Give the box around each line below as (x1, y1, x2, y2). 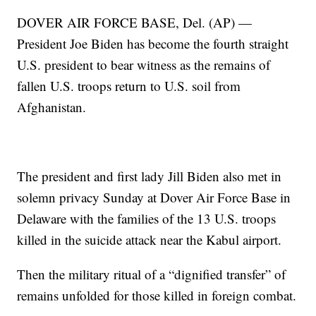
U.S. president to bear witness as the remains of (17, 56, 271, 74)
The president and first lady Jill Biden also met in (17, 167, 282, 186)
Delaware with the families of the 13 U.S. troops (17, 209, 276, 228)
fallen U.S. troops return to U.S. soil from (17, 77, 241, 95)
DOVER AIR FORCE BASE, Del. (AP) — (17, 13, 253, 32)
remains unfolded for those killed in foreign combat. (17, 286, 297, 305)
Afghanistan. (17, 98, 87, 116)
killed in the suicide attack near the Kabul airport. (17, 231, 282, 249)
